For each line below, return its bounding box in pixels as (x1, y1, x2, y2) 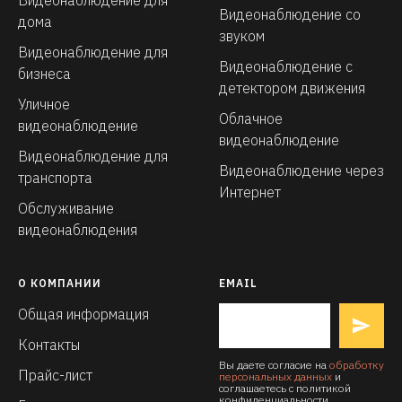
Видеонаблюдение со (219, 4, 361, 23)
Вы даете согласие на (219, 357, 329, 371)
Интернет (219, 182, 281, 201)
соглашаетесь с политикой (219, 380, 351, 395)
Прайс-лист (18, 365, 92, 384)
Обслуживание (18, 198, 114, 217)
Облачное (219, 109, 283, 127)
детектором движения (219, 78, 365, 97)
